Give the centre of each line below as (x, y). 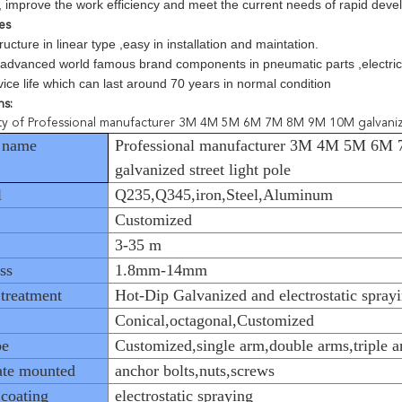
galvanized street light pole (203, 170)
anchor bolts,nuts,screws (195, 371)
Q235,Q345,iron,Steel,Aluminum (224, 195)
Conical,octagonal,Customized (215, 320)
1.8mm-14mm (162, 270)
